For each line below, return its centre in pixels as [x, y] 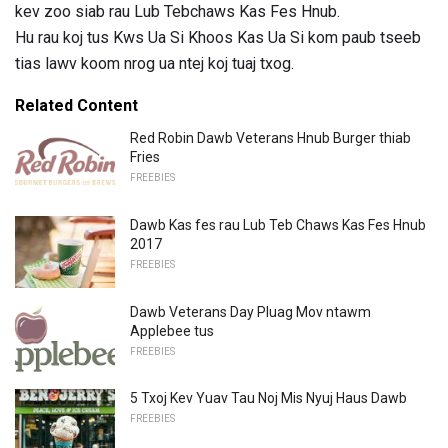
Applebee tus [172, 330]
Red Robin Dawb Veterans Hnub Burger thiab [270, 138]
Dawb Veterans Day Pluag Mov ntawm [250, 311]
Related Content [76, 106]
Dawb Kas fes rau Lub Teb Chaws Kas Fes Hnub [278, 225]
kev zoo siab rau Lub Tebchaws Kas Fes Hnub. [177, 12]
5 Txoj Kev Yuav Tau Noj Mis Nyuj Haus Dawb [268, 398]
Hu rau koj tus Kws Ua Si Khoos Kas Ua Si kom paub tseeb [218, 38]
